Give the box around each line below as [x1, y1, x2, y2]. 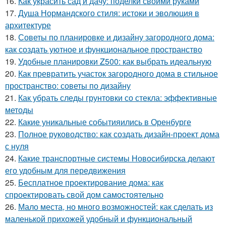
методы [5, 104, 33, 116]
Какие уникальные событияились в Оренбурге [18, 116, 191, 128]
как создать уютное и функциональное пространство [5, 43, 202, 55]
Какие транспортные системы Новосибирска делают [18, 152, 215, 164]
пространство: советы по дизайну [5, 80, 131, 91]
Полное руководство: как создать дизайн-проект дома [18, 128, 219, 140]
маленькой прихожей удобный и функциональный [5, 213, 192, 224]
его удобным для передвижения [5, 164, 126, 176]
